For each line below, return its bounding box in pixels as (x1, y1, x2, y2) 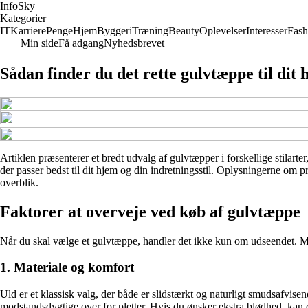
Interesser (246, 25, 287, 36)
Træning (132, 25, 168, 36)
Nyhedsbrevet (104, 37, 164, 49)
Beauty (168, 25, 199, 36)
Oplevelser (199, 25, 246, 36)
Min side (21, 37, 58, 49)
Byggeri (97, 25, 132, 36)
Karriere (10, 25, 46, 36)
